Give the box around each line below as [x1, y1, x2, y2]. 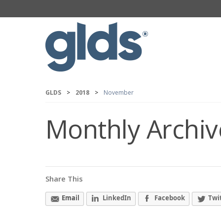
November [104, 88, 134, 97]
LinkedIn [103, 193, 131, 202]
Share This [45, 174, 83, 184]
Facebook [154, 193, 185, 202]
